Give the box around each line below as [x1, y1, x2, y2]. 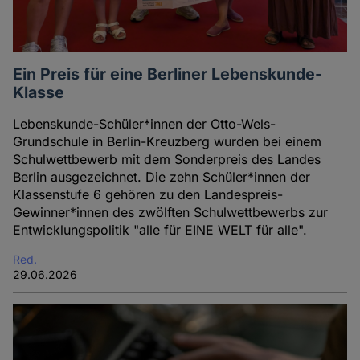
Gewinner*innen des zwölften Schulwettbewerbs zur [13, 204, 329, 221]
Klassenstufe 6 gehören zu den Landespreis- [13, 186, 284, 203]
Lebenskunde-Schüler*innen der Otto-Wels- [13, 116, 276, 133]
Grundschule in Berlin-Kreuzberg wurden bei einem [13, 133, 322, 150]
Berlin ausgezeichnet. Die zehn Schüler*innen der [13, 169, 311, 186]
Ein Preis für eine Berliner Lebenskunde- [13, 64, 323, 84]
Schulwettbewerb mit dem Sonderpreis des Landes [13, 151, 321, 168]
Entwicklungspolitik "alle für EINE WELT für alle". [13, 222, 308, 239]
